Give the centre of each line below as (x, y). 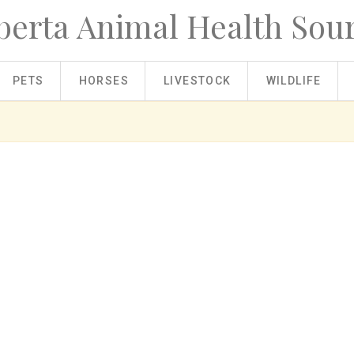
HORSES (104, 81)
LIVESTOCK (198, 81)
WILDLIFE (294, 81)
